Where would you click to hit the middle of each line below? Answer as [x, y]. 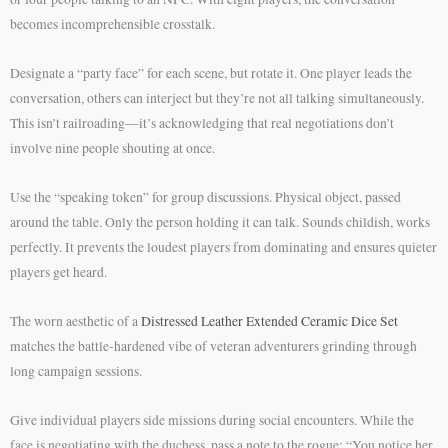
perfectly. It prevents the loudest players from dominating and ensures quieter [223, 246]
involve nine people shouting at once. [112, 148]
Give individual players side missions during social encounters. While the [212, 419]
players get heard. [58, 271]
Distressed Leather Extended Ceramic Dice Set [269, 320]
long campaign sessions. [76, 370]
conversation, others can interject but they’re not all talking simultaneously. [217, 98]
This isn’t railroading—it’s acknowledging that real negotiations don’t [202, 123]
